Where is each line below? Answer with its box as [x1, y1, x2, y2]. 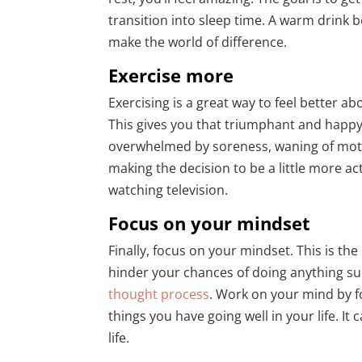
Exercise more [108, 63, 234, 88]
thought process [108, 285, 210, 304]
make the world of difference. [108, 33, 291, 52]
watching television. [108, 181, 229, 200]
